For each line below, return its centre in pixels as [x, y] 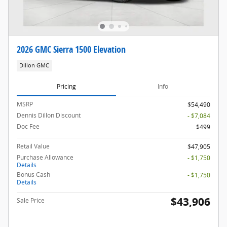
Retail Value [33, 146]
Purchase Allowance [45, 157]
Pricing [66, 86]
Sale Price [31, 200]
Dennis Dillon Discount [49, 115]
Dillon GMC [34, 66]
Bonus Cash [33, 174]
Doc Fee [28, 126]
